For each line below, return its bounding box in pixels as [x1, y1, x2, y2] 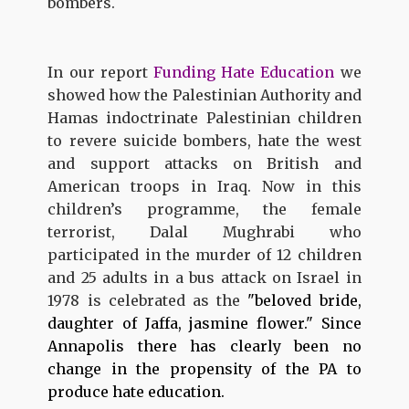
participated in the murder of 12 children [47, 245, 362, 264]
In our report [47, 62, 153, 81]
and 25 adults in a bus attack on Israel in [47, 267, 362, 287]
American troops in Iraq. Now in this [47, 176, 362, 195]
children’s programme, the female [47, 199, 362, 218]
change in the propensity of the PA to [47, 359, 362, 378]
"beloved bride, [247, 290, 362, 309]
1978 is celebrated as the [47, 290, 248, 309]
